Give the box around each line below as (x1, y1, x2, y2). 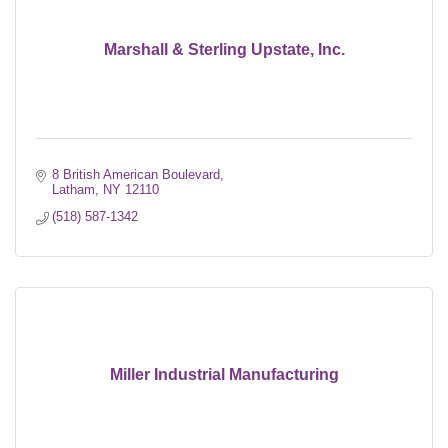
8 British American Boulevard (52, 166, 221, 182)
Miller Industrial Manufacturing (109, 365, 339, 383)
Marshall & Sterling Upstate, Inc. (103, 40, 345, 58)
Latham (52, 181, 96, 197)
